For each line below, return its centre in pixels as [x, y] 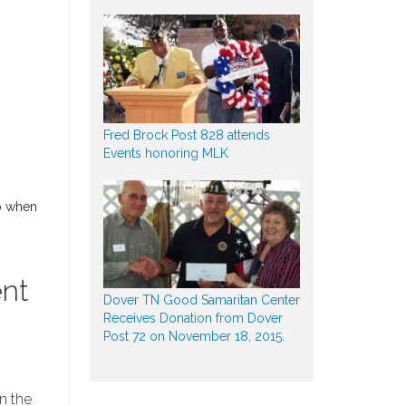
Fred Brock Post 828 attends [186, 135]
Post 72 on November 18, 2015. [193, 336]
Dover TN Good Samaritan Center [201, 300]
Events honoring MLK [165, 153]
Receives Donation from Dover [193, 318]
